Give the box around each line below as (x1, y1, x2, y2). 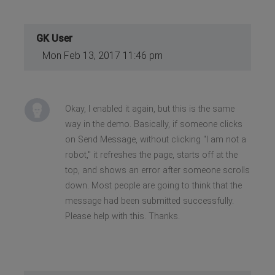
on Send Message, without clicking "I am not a (64, 134, 246, 145)
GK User (36, 32, 73, 44)
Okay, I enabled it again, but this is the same (64, 103, 234, 114)
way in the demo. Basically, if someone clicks (64, 118, 242, 130)
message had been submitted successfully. (64, 195, 234, 206)
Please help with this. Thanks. (64, 211, 180, 222)
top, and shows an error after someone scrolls (64, 165, 250, 176)
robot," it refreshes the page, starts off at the (64, 149, 238, 160)
